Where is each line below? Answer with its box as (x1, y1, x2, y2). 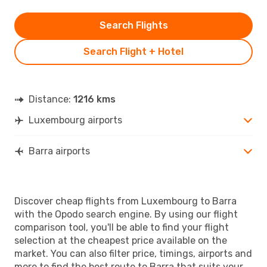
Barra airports (29, 145, 90, 157)
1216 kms (73, 93, 116, 105)
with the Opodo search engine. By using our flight (14, 208, 238, 220)
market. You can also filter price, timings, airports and (14, 247, 252, 259)
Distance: (29, 93, 73, 105)
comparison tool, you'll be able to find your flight (14, 221, 229, 233)
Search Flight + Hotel (83, 45, 184, 57)
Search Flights (99, 19, 168, 31)
